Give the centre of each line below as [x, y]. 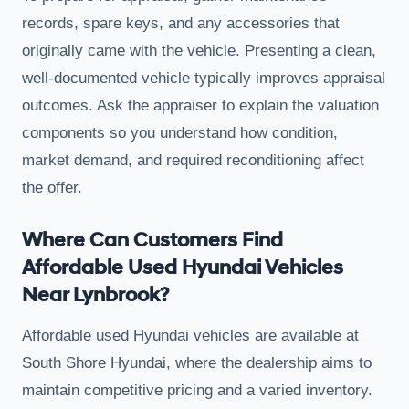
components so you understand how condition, [180, 132]
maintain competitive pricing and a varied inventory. [197, 390]
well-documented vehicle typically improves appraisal [204, 78]
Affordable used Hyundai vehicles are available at [190, 335]
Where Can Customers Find [152, 240]
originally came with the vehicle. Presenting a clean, [199, 50]
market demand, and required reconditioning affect [193, 160]
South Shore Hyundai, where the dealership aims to [197, 362]
